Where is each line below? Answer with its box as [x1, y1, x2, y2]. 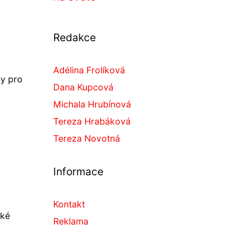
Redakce [53, 31, 96, 44]
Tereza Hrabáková [53, 116, 131, 127]
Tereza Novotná [53, 133, 120, 144]
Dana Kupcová [53, 82, 114, 92]
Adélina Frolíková [53, 65, 125, 75]
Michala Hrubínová [53, 99, 131, 109]
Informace [53, 165, 103, 178]
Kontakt [53, 199, 85, 209]
